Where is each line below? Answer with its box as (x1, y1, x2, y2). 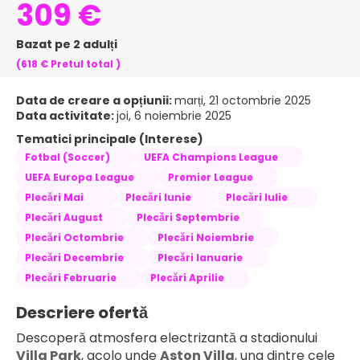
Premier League (168, 170, 253, 184)
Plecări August (25, 210, 103, 224)
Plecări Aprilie (150, 270, 224, 284)
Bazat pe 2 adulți (16, 36, 117, 53)
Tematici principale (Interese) (16, 131, 203, 148)
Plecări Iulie (226, 190, 288, 204)
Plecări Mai (25, 190, 84, 204)
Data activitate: (16, 108, 117, 125)
